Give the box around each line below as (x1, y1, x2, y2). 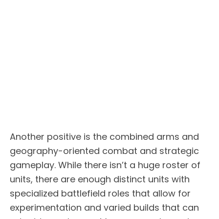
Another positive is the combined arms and (10, 130, 199, 143)
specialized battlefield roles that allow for (10, 187, 191, 199)
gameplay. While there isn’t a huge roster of (10, 158, 200, 171)
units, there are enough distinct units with (10, 173, 190, 185)
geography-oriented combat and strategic (10, 144, 199, 157)
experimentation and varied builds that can (10, 201, 199, 214)
